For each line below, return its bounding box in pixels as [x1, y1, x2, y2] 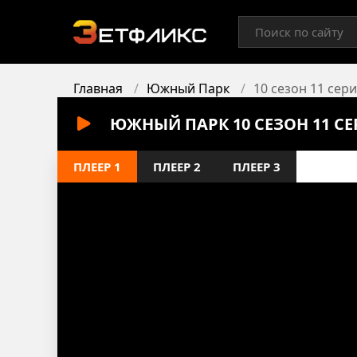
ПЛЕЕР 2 [153, 159, 201, 175]
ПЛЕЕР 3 [233, 159, 280, 175]
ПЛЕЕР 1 [73, 159, 121, 175]
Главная [73, 80, 123, 97]
